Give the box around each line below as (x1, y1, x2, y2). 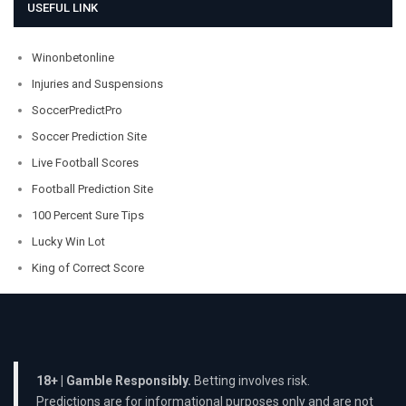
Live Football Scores (32, 155, 139, 169)
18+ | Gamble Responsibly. (36, 373, 191, 389)
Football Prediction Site (32, 181, 153, 196)
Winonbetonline (32, 50, 114, 64)
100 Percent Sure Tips (32, 208, 144, 222)
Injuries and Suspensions (32, 76, 163, 91)
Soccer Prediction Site (32, 129, 147, 143)
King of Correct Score (32, 260, 144, 275)
